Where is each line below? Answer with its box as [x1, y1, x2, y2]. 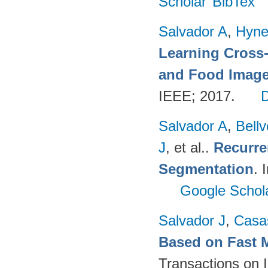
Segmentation [159, 161, 254, 177]
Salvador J [159, 212, 226, 229]
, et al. [166, 139, 205, 156]
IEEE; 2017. [159, 88, 239, 104]
